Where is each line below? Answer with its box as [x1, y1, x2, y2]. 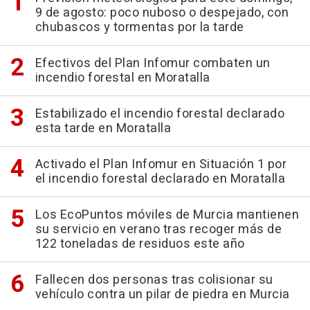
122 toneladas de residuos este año [35, 235, 245, 253]
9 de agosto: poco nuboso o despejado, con [35, 3, 289, 22]
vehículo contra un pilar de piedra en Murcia [35, 285, 290, 304]
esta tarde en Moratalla [35, 119, 171, 138]
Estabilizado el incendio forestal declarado [35, 104, 284, 123]
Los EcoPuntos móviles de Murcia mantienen [35, 206, 299, 224]
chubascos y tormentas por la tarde [35, 18, 244, 37]
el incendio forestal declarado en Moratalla [35, 170, 285, 188]
